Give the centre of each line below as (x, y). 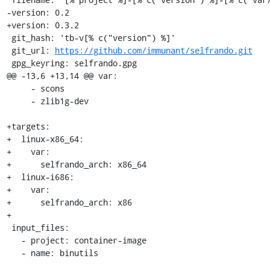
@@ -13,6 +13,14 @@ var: (62, 75)
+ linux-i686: (40, 177)
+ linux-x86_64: (45, 139)
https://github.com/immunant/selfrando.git (153, 50)
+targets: (28, 126)
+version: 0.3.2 (42, 25)
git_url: (33, 50)
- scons (18, 88)
